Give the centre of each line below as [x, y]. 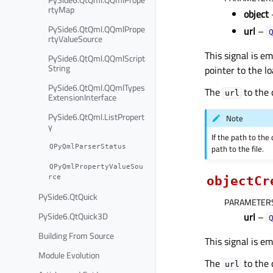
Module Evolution [69, 255]
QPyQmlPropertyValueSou [97, 167]
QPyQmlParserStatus [88, 147]
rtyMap [61, 9]
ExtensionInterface [82, 97]
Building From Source [76, 235]
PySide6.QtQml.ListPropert [96, 116]
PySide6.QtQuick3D [73, 216]
